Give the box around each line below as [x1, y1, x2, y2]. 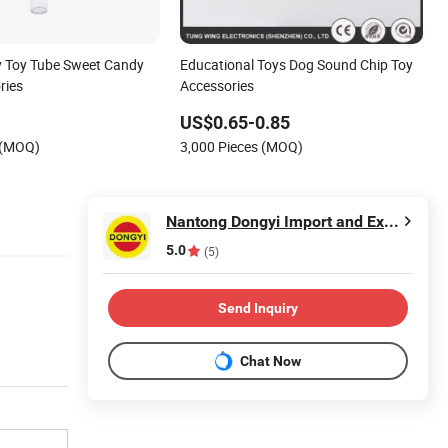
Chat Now [240, 352, 301, 369]
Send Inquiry [218, 299, 298, 316]
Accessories [180, 76, 255, 96]
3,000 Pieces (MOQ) [180, 137, 304, 157]
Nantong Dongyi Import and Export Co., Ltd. [384, 212, 399, 232]
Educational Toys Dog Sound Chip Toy [180, 55, 414, 75]
